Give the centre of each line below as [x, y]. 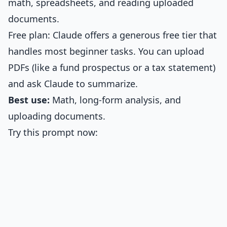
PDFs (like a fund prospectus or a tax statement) [112, 67]
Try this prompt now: [53, 132]
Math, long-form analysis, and [115, 100]
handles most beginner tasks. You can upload [106, 51]
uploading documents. [57, 116]
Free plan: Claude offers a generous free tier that [112, 35]
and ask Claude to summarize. [73, 84]
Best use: [29, 100]
